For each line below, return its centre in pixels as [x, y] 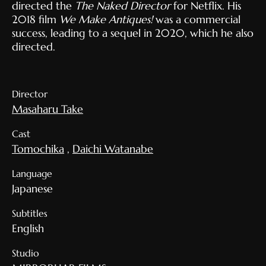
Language [32, 174]
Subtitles [30, 213]
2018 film [36, 20]
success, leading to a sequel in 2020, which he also [133, 33]
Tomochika [38, 149]
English [28, 229]
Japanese [32, 189]
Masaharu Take [47, 109]
